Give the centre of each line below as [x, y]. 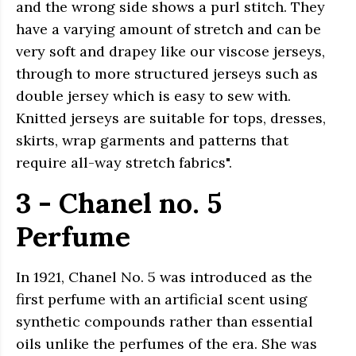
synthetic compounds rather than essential [164, 321]
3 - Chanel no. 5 [119, 203]
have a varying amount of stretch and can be [168, 29]
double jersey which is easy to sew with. [153, 95]
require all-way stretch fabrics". [124, 162]
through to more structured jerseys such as [167, 73]
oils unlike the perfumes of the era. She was [166, 343]
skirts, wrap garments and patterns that [152, 140]
